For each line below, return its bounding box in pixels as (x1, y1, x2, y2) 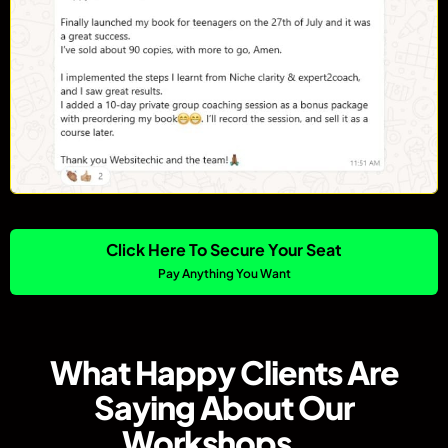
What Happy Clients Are (49, 351, 399, 392)
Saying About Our (94, 386, 354, 427)
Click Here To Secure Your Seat (106, 238, 342, 260)
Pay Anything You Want (157, 265, 291, 281)
